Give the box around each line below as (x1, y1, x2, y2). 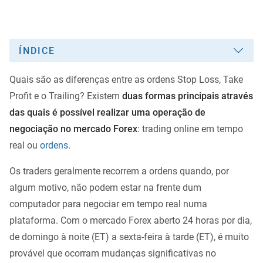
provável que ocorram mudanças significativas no (9, 248, 216, 259)
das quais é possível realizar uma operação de (9, 107, 205, 119)
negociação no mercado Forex (9, 123, 137, 135)
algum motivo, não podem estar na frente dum (9, 182, 201, 194)
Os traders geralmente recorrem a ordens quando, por (9, 166, 229, 177)
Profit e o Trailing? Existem (9, 90, 122, 102)
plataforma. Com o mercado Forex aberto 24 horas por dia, (9, 215, 252, 227)
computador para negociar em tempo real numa (9, 198, 207, 210)
